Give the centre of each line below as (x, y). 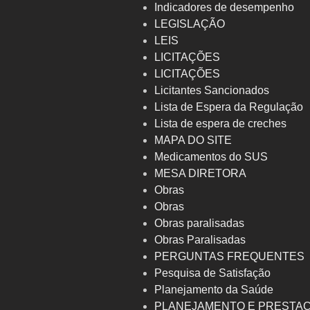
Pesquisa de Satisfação (213, 273)
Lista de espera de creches (221, 124)
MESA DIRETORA (201, 174)
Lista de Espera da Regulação (229, 107)
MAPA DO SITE (193, 140)
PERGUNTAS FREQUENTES (230, 257)
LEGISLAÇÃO (190, 24)
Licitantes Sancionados (212, 91)
